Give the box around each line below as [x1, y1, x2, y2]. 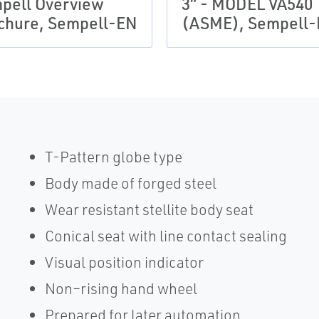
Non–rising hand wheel [44, 279, 197, 298]
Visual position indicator [44, 253, 204, 271]
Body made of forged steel [44, 174, 216, 192]
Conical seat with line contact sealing [44, 226, 287, 245]
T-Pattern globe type [44, 147, 182, 166]
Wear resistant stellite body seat [44, 200, 253, 219]
